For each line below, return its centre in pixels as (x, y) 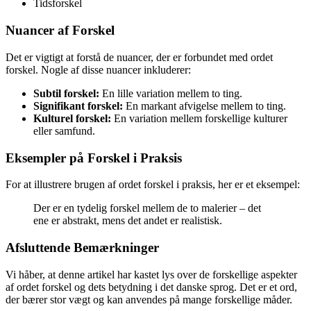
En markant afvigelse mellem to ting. (204, 106)
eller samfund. (64, 131)
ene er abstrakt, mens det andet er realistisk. (128, 221)
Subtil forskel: (66, 93)
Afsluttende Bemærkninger (82, 248)
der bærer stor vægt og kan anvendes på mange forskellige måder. (149, 299)
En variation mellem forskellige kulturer (199, 118)
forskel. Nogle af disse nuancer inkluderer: (98, 69)
